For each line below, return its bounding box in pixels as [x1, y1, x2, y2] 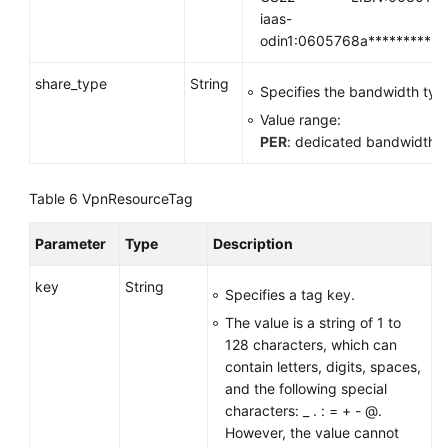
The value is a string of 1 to [225, 314, 401, 331]
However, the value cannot [225, 424, 399, 441]
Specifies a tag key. [225, 286, 355, 303]
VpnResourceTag [82, 190, 193, 207]
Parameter [35, 235, 106, 252]
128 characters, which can [225, 336, 397, 353]
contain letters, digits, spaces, [225, 358, 421, 375]
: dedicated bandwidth [287, 133, 436, 150]
